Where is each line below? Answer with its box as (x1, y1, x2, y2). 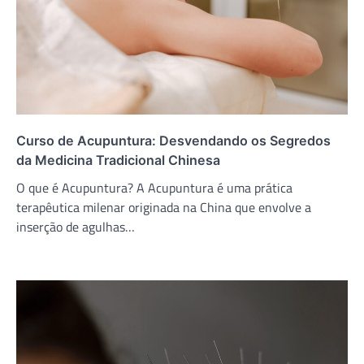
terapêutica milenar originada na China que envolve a (16, 197, 311, 218)
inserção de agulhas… (16, 217, 135, 237)
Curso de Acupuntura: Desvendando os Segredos (16, 132, 331, 149)
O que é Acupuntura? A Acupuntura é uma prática (16, 178, 292, 198)
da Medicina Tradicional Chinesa (16, 152, 220, 169)
